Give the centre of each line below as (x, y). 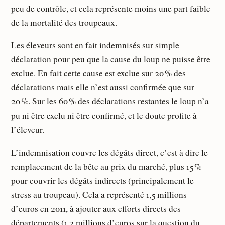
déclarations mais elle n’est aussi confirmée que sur (103, 87)
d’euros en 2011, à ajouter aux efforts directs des (96, 208)
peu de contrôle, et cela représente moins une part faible (111, 8)
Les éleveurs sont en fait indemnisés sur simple (95, 45)
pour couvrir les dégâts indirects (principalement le (103, 180)
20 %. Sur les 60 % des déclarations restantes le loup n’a (110, 101)
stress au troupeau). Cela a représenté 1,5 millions (99, 194)
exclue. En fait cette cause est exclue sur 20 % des (99, 73)
